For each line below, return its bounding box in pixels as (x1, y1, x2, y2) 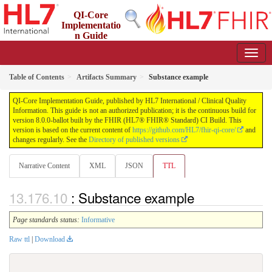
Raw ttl (9, 235, 30, 244)
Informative (81, 216, 115, 225)
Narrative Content (19, 161, 70, 170)
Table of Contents (9, 73, 64, 81)
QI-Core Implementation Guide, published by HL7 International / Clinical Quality (13, 97, 246, 105)
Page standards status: (13, 216, 80, 225)
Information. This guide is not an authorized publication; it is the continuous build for (13, 106, 256, 115)
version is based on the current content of (13, 126, 132, 134)
